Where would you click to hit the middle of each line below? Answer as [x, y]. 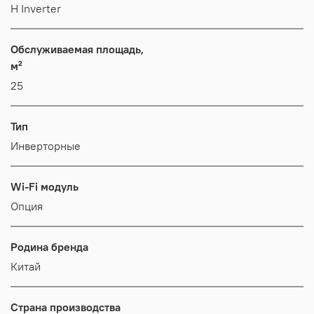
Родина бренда [49, 246]
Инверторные [46, 145]
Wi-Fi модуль [45, 186]
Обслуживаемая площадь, [77, 49]
